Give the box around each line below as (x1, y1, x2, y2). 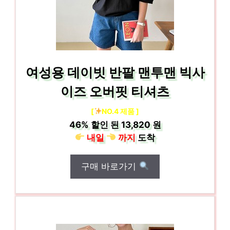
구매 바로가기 (81, 161, 139, 171)
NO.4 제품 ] (102, 106, 140, 116)
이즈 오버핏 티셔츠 (61, 83, 169, 99)
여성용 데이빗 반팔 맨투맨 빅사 (25, 64, 205, 80)
